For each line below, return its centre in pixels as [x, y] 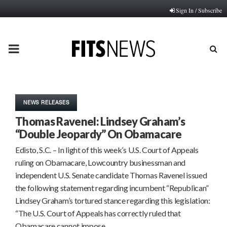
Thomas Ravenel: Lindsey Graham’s [100, 121]
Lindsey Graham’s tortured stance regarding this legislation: [113, 200]
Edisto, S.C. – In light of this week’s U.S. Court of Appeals [107, 150]
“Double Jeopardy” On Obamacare [99, 134]
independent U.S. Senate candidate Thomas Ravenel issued [111, 175]
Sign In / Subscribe [199, 10]
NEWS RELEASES [46, 102]
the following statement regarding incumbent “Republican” [112, 188]
